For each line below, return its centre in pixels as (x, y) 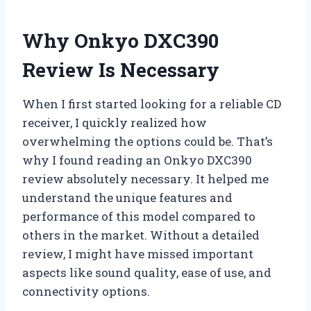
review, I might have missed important (138, 253)
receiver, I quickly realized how (115, 122)
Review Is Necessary (121, 69)
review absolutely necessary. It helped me (145, 178)
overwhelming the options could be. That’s (148, 141)
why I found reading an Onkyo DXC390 (137, 160)
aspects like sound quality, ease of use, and (147, 272)
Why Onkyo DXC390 (120, 40)
